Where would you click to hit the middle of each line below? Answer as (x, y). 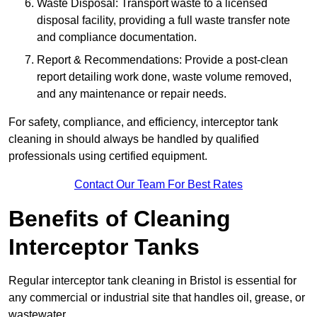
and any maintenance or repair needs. (132, 94)
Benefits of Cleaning (120, 219)
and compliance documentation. (117, 38)
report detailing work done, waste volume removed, (164, 77)
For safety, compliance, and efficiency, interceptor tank (143, 122)
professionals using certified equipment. (108, 156)
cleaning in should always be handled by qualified (134, 139)
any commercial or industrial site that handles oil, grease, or (157, 298)
